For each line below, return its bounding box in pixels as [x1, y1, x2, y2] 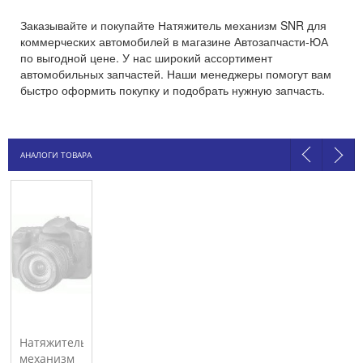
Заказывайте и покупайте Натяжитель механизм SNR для [20, 17, 327, 33]
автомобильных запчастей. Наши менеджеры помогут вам [20, 66, 331, 82]
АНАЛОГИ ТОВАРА [20, 149, 92, 160]
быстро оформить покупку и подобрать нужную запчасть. [20, 82, 325, 98]
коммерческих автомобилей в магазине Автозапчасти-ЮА [20, 33, 328, 49]
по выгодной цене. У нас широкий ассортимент [20, 49, 272, 66]
